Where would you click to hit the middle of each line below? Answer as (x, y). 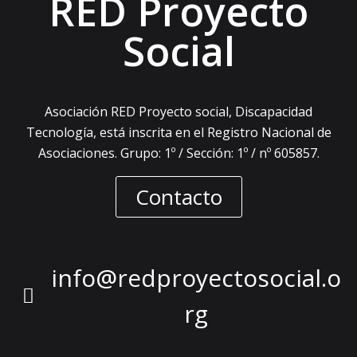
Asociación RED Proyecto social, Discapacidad (178, 112)
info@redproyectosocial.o (196, 278)
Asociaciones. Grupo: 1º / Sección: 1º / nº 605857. (178, 153)
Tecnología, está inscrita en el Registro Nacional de (178, 132)
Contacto (178, 197)
